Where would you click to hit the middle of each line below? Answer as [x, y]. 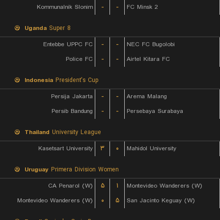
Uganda [36, 28]
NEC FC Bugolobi [151, 44]
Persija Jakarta [72, 96]
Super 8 [59, 28]
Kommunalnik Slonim [65, 7]
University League [75, 132]
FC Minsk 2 [142, 7]
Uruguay [37, 170]
